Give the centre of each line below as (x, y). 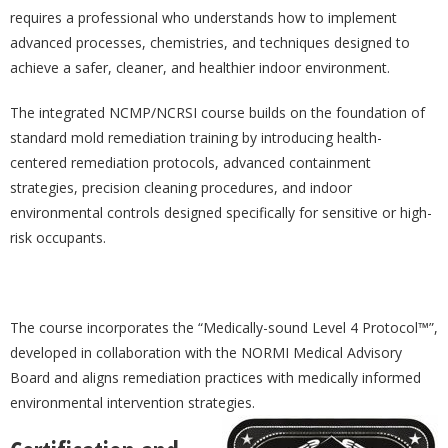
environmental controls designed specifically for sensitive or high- (221, 212)
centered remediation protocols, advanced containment (190, 162)
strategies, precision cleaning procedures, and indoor (181, 187)
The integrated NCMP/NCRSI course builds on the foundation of (217, 112)
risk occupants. (58, 237)
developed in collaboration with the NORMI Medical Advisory (206, 352)
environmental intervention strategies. (132, 402)
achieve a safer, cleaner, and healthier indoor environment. (200, 67)
